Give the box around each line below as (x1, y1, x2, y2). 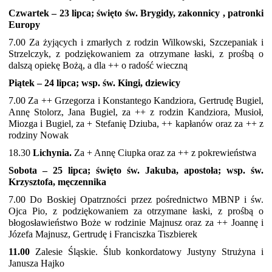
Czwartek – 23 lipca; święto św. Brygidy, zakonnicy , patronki (8, 8, 263, 18)
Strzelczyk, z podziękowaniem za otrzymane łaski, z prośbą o (8, 49, 263, 59)
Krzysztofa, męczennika (8, 177, 106, 187)
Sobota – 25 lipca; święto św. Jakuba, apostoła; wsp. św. (8, 165, 263, 175)
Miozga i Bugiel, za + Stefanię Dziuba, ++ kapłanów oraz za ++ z (8, 118, 263, 129)
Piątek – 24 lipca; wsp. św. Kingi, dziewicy (8, 78, 180, 88)
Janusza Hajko (8, 258, 64, 268)
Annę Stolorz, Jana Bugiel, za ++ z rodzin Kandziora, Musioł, (8, 107, 263, 117)
